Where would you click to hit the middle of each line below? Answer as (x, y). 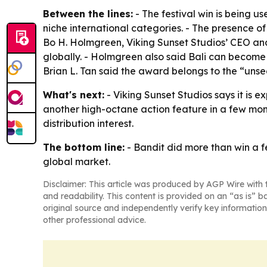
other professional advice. (94, 220)
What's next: (74, 94)
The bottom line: (84, 147)
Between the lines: (88, 13)
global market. (77, 161)
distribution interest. (88, 123)
